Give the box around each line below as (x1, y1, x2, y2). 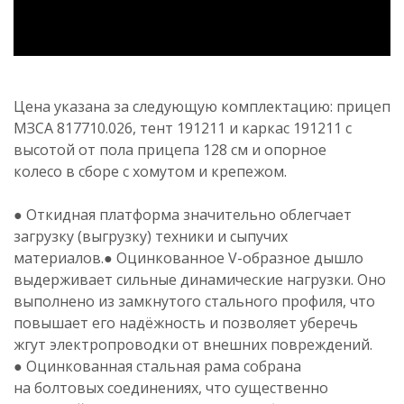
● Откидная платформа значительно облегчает (14, 205, 352, 225)
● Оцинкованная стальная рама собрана (14, 356, 301, 377)
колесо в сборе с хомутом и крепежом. (14, 161, 290, 182)
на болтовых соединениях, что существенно (14, 378, 328, 399)
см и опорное (227, 140, 326, 161)
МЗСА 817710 (14, 118, 106, 139)
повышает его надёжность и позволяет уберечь (14, 313, 358, 334)
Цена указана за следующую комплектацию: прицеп (14, 96, 390, 117)
